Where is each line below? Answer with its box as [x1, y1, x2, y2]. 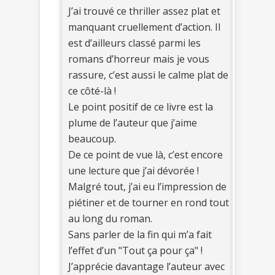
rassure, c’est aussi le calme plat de [68, 68, 228, 82]
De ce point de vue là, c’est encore [68, 148, 223, 162]
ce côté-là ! [68, 84, 116, 98]
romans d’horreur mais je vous [68, 52, 209, 66]
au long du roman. [68, 212, 152, 226]
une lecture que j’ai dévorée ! [68, 164, 199, 178]
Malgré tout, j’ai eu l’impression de [68, 180, 227, 194]
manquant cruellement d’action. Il [68, 20, 220, 34]
